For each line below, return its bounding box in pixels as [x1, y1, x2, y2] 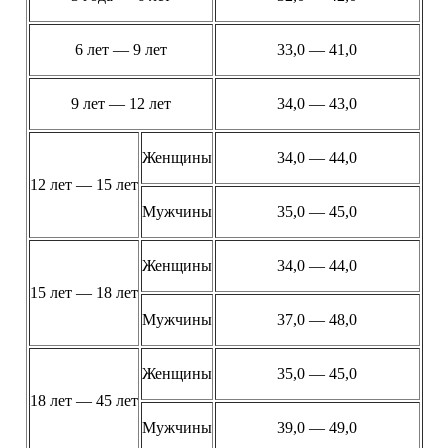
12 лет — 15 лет [29, 175, 138, 193]
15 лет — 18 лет [29, 283, 138, 301]
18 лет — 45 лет [29, 391, 138, 409]
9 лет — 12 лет [70, 94, 171, 112]
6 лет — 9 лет [74, 40, 167, 58]
